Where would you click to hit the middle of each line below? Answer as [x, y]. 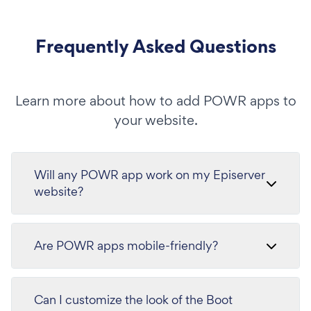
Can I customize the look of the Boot [133, 300]
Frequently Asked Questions [155, 46]
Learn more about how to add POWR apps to [155, 101]
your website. [155, 120]
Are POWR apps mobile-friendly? [126, 245]
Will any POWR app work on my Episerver [150, 175]
